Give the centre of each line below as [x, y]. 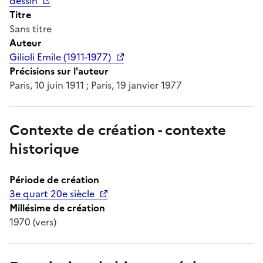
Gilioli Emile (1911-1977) [60, 57]
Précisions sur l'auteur [59, 71]
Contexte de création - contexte [118, 130]
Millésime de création [57, 208]
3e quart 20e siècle [52, 193]
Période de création [54, 179]
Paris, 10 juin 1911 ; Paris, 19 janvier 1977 [96, 85]
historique [44, 149]
